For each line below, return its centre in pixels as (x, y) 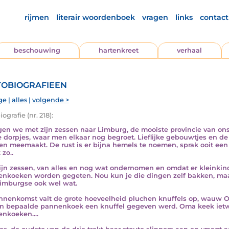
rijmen (37, 17)
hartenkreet (118, 50)
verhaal (190, 50)
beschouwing (37, 50)
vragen (155, 17)
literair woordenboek (96, 17)
